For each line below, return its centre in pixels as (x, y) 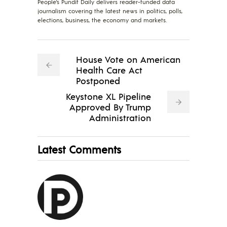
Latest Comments (79, 149)
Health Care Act (109, 69)
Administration (120, 117)
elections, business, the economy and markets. (102, 20)
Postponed (98, 80)
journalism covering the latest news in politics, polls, (110, 11)
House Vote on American (128, 59)
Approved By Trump (110, 106)
